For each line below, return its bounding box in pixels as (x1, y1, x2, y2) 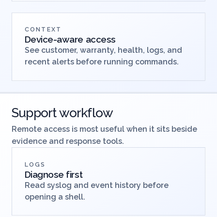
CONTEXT (24, 46, 62, 54)
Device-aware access (24, 55, 116, 66)
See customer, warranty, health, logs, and (24, 66, 182, 76)
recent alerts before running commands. (24, 78, 179, 88)
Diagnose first (24, 190, 83, 201)
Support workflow (12, 126, 113, 141)
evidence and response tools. (12, 157, 124, 167)
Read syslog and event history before (24, 201, 169, 211)
